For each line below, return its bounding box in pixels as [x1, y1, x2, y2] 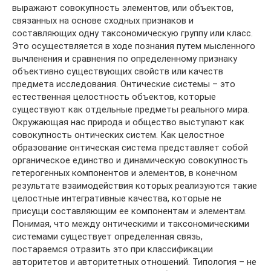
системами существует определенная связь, [12, 230, 203, 242]
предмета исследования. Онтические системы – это [12, 78, 235, 90]
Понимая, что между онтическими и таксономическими [12, 218, 249, 229]
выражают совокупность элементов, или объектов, [12, 2, 233, 13]
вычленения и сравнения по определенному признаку [12, 53, 237, 64]
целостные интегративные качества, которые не [12, 192, 221, 204]
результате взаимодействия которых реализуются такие [12, 180, 257, 191]
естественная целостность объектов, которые [12, 91, 216, 102]
